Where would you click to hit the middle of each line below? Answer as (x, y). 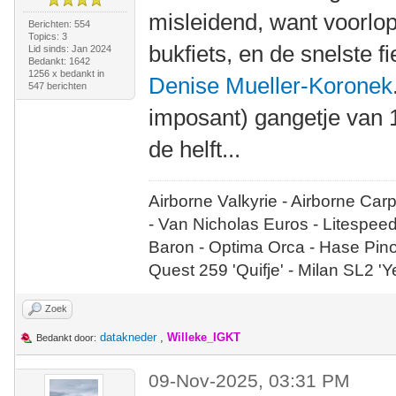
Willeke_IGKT (204, 337)
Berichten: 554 (59, 24)
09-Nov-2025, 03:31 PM (250, 381)
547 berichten (57, 86)
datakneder (128, 337)
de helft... (195, 149)
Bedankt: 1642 (59, 61)
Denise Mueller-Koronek (271, 86)
